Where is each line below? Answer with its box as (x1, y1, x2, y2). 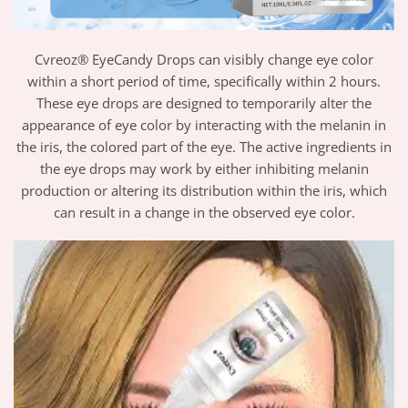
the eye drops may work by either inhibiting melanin (39, 158, 369, 178)
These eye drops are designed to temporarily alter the (36, 93, 372, 112)
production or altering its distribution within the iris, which (21, 180, 387, 199)
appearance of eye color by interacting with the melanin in (22, 115, 386, 134)
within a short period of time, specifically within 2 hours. (27, 71, 381, 90)
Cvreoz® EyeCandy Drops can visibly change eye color (35, 49, 373, 68)
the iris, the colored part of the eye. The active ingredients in (16, 137, 392, 156)
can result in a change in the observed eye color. (53, 202, 355, 221)
